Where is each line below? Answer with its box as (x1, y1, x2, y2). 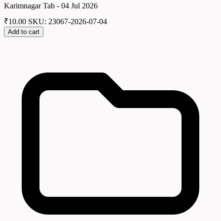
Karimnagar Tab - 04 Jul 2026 (4, 1, 98, 10)
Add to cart (8, 28, 39, 36)
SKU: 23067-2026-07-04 (28, 17, 107, 26)
